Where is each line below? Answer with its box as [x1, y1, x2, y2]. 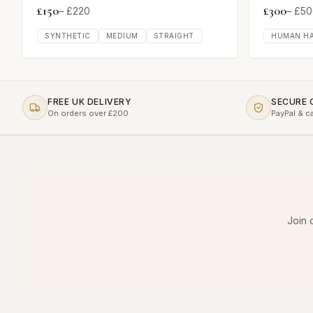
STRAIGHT [153, 31, 194, 40]
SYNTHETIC [45, 31, 91, 40]
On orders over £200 [48, 108, 129, 118]
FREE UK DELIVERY [48, 96, 132, 107]
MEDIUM [105, 31, 138, 40]
